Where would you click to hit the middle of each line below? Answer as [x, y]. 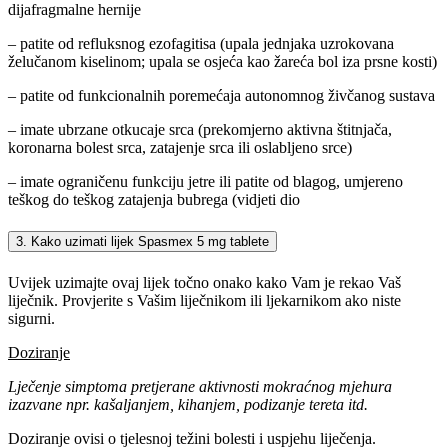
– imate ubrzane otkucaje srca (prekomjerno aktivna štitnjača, [200, 129]
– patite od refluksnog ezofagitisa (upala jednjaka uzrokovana [201, 43]
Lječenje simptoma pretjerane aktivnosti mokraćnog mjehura [200, 386]
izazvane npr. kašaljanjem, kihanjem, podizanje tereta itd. [188, 404]
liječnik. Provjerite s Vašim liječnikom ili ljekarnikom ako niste [204, 300]
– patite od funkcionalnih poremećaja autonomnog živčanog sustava [221, 95]
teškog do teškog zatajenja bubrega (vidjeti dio [154, 199]
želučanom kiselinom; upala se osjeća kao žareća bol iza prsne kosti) [222, 61]
